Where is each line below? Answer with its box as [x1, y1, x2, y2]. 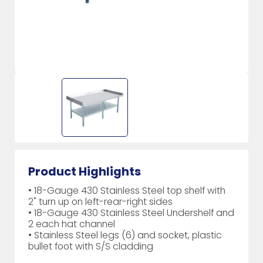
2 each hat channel [28, 217, 116, 231]
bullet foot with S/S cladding [28, 240, 154, 254]
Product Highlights [28, 163, 141, 180]
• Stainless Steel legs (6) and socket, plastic [28, 228, 222, 242]
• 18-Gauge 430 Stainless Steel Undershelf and [28, 206, 235, 220]
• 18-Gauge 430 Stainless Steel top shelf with [28, 184, 226, 198]
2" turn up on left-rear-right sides [28, 195, 173, 209]
